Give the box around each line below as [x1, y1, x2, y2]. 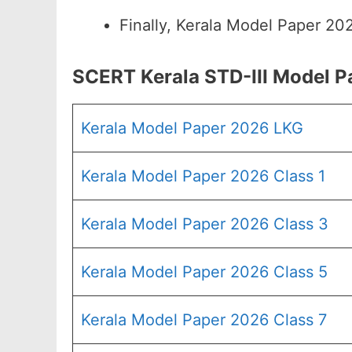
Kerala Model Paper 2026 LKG [81, 119, 303, 137]
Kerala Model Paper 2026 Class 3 [81, 214, 328, 233]
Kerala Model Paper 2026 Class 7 [81, 310, 327, 329]
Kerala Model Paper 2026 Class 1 [81, 167, 325, 185]
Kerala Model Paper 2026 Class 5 [81, 262, 328, 281]
